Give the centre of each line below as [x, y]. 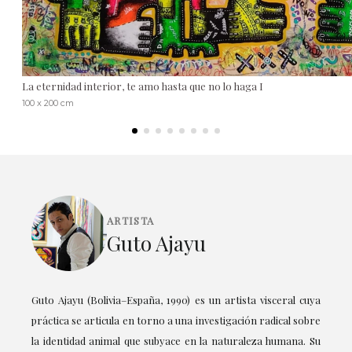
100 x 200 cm [48, 103]
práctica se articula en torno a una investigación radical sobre [176, 320]
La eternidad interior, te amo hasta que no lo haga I [143, 86]
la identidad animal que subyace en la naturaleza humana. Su [176, 340]
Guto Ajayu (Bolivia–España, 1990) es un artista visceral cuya [176, 299]
